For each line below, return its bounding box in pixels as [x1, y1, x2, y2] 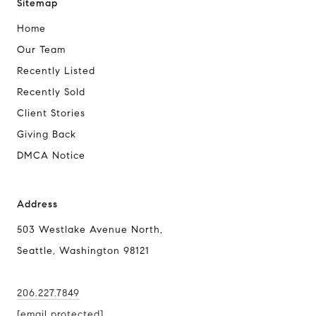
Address [17, 198, 58, 211]
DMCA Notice [17, 150, 85, 162]
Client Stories [17, 107, 85, 120]
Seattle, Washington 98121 [17, 245, 150, 257]
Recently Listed [17, 65, 95, 78]
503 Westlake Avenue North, [17, 224, 163, 236]
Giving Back [17, 128, 76, 141]
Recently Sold [17, 86, 85, 99]
